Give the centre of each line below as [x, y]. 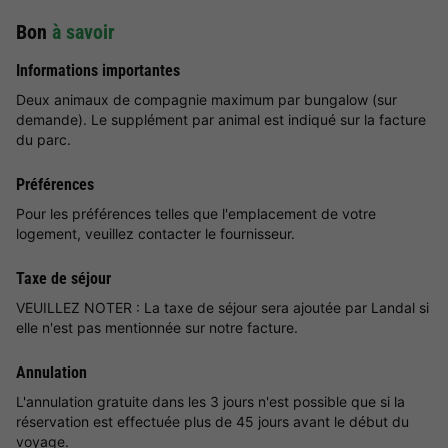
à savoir [83, 32]
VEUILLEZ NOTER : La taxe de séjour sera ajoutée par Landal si [222, 308]
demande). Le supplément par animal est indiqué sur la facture [221, 120]
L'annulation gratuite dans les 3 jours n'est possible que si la [210, 402]
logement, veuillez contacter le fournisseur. [155, 234]
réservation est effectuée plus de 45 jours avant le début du [212, 422]
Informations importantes [98, 71]
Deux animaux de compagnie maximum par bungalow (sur [206, 100]
